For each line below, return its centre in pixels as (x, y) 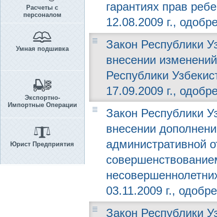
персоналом (42, 15)
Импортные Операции (42, 105)
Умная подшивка (42, 49)
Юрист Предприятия (42, 144)
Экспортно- (42, 98)
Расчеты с (42, 8)
